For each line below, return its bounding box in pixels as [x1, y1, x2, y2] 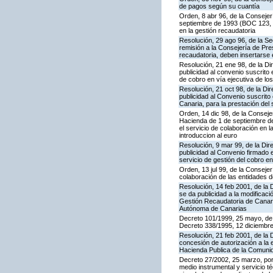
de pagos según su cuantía [179, 2, 260, 10]
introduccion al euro [179, 132, 237, 140]
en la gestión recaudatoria [179, 27, 255, 35]
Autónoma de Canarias [179, 205, 247, 213]
